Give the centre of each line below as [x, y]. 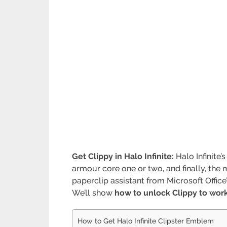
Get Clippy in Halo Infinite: [124, 157]
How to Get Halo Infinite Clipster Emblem [146, 221]
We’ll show [93, 193]
